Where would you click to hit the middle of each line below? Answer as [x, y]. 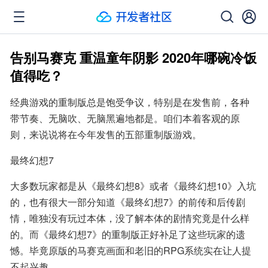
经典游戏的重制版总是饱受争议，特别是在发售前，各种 [130, 102]
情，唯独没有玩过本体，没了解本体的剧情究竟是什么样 [130, 218]
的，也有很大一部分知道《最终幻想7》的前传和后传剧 [128, 202]
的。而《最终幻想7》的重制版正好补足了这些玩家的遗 [128, 234]
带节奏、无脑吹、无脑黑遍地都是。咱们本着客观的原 [125, 118]
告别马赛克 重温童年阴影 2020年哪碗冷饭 [133, 57]
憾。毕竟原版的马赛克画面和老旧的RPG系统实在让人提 [131, 250]
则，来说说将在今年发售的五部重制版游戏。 [106, 134]
